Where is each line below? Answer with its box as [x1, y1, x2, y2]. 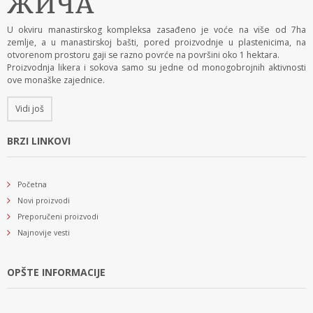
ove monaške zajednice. [7, 73, 105, 86]
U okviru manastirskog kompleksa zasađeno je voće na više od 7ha [7, 23, 306, 36]
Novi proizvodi [17, 195, 70, 205]
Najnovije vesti [17, 227, 70, 238]
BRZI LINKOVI [7, 133, 71, 147]
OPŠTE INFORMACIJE [7, 265, 105, 279]
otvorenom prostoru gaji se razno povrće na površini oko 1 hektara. [7, 48, 279, 61]
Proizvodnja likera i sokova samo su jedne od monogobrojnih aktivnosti [7, 61, 306, 73]
